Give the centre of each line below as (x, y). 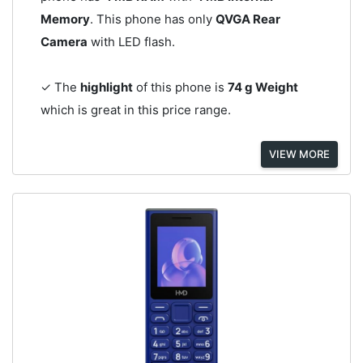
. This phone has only (152, 19)
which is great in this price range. (135, 109)
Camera (64, 41)
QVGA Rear (248, 19)
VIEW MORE (299, 154)
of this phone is (180, 87)
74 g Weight (263, 87)
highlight (106, 87)
